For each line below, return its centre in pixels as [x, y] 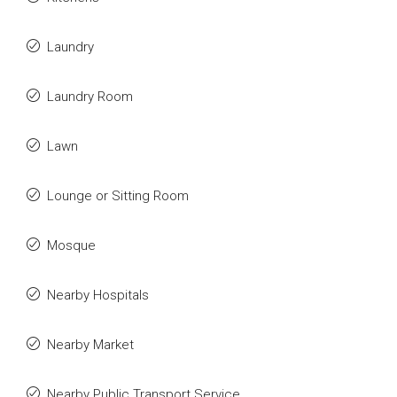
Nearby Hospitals [98, 295]
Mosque [71, 245]
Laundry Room [90, 97]
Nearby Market [90, 345]
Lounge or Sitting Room [118, 196]
